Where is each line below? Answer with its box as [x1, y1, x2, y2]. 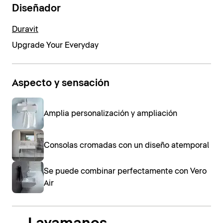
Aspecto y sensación [12, 78, 110, 88]
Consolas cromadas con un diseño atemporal [44, 141, 209, 150]
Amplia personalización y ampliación [44, 110, 177, 118]
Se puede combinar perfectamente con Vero [44, 167, 207, 176]
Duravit [12, 25, 38, 33]
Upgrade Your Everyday [12, 41, 99, 49]
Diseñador [12, 3, 61, 14]
